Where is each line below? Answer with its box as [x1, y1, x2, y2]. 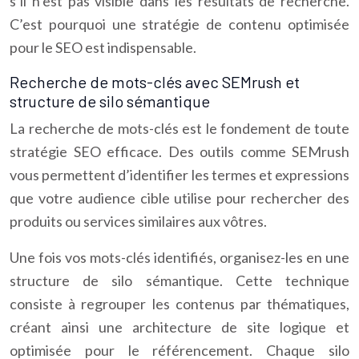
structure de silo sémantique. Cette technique [10, 272, 349, 289]
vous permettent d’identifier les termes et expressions [10, 166, 349, 184]
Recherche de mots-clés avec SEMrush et [10, 72, 300, 91]
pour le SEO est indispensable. [10, 38, 196, 56]
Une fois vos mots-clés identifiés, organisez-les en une [10, 248, 349, 266]
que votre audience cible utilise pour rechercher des [10, 189, 349, 207]
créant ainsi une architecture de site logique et [10, 318, 349, 336]
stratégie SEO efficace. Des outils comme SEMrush [10, 143, 349, 160]
